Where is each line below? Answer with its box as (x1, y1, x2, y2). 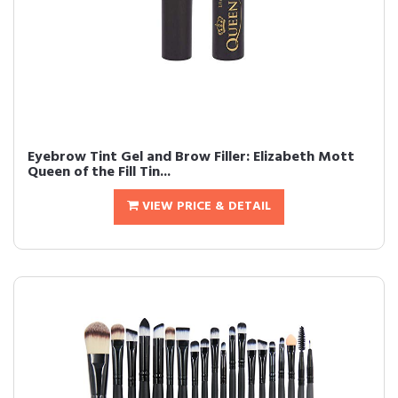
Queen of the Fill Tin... (28, 161, 171, 184)
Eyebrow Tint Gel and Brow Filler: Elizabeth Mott (28, 146, 354, 169)
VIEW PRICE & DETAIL (139, 196, 271, 217)
